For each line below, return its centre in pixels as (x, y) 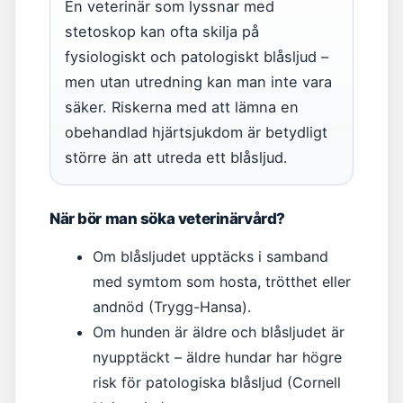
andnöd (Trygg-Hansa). (172, 307)
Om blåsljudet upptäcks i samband (210, 256)
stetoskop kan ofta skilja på (162, 31)
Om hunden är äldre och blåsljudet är (219, 332)
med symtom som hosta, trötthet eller (222, 282)
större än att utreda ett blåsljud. (176, 157)
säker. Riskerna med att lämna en (182, 107)
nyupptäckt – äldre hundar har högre (217, 357)
